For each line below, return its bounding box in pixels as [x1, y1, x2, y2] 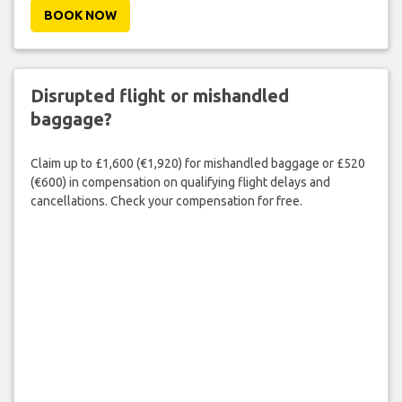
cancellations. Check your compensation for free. [30, 193, 302, 208]
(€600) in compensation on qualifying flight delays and [30, 174, 330, 189]
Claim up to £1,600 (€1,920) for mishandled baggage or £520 [30, 155, 365, 170]
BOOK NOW [43, 8, 117, 23]
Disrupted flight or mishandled [30, 85, 289, 107]
